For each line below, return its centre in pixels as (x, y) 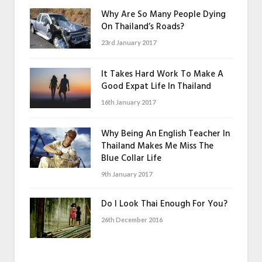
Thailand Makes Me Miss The (157, 146)
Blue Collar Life (131, 158)
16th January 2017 (128, 102)
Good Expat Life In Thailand (156, 86)
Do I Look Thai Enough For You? (164, 204)
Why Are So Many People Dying (163, 14)
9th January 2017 (127, 174)
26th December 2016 (132, 219)
